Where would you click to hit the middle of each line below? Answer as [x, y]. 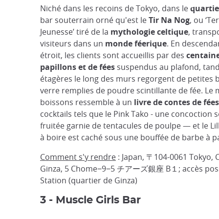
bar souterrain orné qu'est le [94, 20]
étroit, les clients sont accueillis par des [113, 55]
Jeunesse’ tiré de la [75, 32]
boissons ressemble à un [87, 102]
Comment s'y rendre [78, 157]
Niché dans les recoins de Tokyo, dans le [115, 8]
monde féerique [136, 44]
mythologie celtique [149, 32]
